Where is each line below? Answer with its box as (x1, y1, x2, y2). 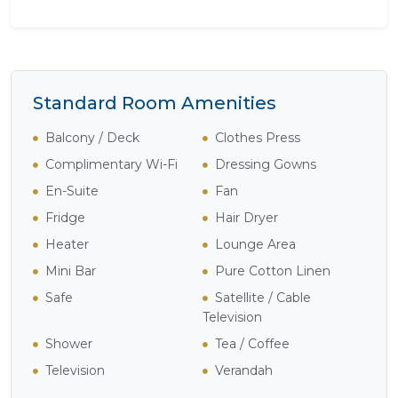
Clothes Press (215, 129, 300, 146)
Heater (45, 235, 89, 252)
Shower (45, 335, 92, 352)
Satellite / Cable (215, 289, 311, 306)
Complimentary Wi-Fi (45, 155, 178, 172)
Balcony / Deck (45, 129, 139, 146)
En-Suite (45, 182, 99, 199)
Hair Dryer (215, 209, 278, 226)
